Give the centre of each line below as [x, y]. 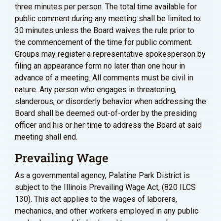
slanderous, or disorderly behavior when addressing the [110, 101]
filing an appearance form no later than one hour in [100, 66]
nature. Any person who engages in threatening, [96, 90]
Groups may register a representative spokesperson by [110, 54]
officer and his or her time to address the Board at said [108, 125]
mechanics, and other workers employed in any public [107, 211]
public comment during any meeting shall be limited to [108, 18]
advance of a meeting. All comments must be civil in [104, 78]
